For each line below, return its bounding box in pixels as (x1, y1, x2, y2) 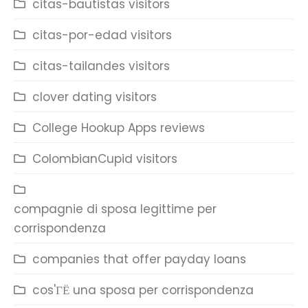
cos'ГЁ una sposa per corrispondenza (32, 282, 254, 298)
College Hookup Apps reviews (32, 120, 205, 136)
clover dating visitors (32, 89, 157, 105)
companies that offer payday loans (32, 251, 246, 267)
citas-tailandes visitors (32, 58, 170, 74)
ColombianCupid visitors (32, 151, 177, 167)
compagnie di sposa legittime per (14, 201, 217, 217)
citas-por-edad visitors (32, 27, 172, 43)
